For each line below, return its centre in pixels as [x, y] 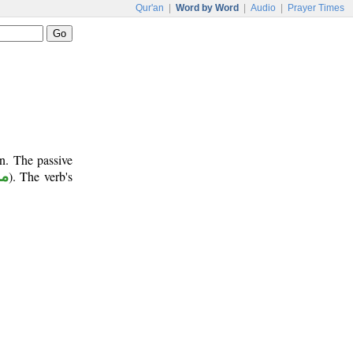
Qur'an [150, 8]
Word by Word [207, 8]
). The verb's [41, 176]
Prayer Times [316, 8]
